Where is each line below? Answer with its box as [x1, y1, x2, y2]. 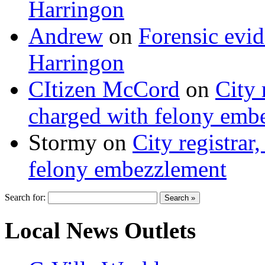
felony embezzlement [28, 156, 227, 182]
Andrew [28, 23, 103, 49]
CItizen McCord [28, 76, 180, 102]
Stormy [28, 130, 97, 156]
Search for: [5, 192, 46, 203]
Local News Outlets [5, 217, 196, 243]
